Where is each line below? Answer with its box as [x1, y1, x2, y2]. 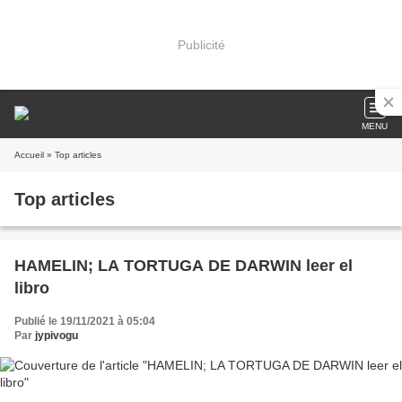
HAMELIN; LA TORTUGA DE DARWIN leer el [14, 257, 353, 275]
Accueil [14, 150, 44, 160]
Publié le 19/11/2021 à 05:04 [14, 315, 155, 328]
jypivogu [35, 329, 78, 342]
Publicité [177, 37, 225, 52]
